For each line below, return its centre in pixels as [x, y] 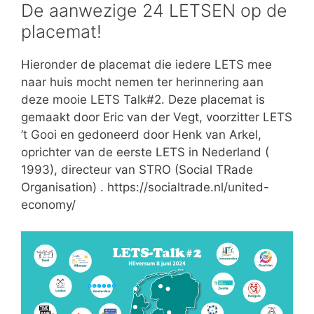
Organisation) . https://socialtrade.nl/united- [145, 187]
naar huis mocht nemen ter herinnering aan [142, 82]
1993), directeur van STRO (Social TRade [137, 169]
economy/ [48, 204]
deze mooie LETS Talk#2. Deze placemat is [143, 99]
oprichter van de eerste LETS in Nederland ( [145, 152]
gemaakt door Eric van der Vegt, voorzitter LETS [157, 117]
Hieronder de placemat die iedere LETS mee [146, 64]
